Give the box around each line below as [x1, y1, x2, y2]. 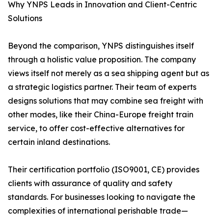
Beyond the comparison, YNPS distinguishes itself [8, 41, 194, 51]
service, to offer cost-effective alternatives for [8, 123, 185, 134]
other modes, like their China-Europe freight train [8, 110, 193, 120]
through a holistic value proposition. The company [8, 55, 196, 65]
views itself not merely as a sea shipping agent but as [8, 68, 209, 79]
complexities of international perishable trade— [8, 206, 188, 216]
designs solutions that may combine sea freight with [8, 96, 203, 106]
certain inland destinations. [8, 137, 110, 147]
